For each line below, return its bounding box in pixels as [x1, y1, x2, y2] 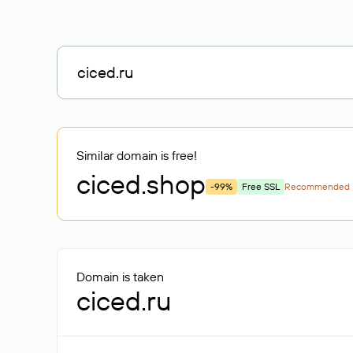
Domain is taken [76, 269, 164, 284]
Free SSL [242, 180, 280, 192]
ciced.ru [76, 284, 171, 318]
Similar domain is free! [76, 147, 197, 163]
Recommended [284, 180, 350, 192]
